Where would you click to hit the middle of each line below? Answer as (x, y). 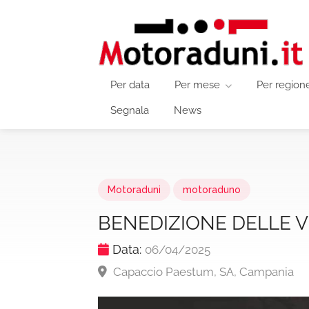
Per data (130, 85)
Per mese (197, 85)
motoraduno (212, 190)
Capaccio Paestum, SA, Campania (202, 272)
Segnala (130, 110)
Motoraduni (134, 190)
